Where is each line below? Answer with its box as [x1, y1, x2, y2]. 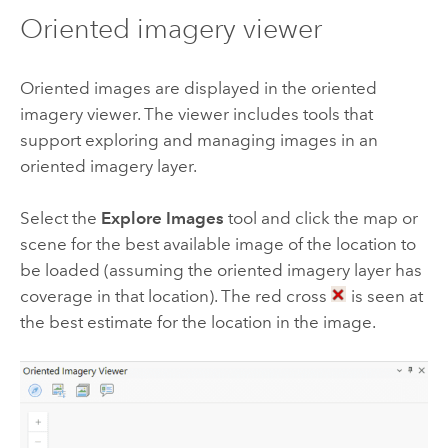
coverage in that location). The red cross [19, 286, 331, 307]
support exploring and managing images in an [19, 129, 378, 150]
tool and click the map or [223, 208, 418, 229]
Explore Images [100, 208, 224, 229]
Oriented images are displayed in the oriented [19, 77, 377, 98]
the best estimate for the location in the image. [19, 312, 376, 333]
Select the [19, 208, 101, 229]
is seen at [346, 286, 423, 307]
